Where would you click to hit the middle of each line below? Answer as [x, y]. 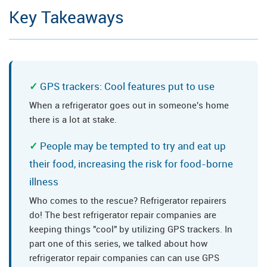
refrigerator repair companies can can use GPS [124, 258]
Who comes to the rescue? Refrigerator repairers [128, 201]
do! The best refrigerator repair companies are [123, 215]
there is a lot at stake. [73, 119]
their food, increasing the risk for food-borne [131, 164]
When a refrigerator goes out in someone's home [129, 105]
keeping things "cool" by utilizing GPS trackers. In [131, 229]
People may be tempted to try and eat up [133, 146]
